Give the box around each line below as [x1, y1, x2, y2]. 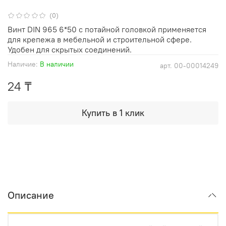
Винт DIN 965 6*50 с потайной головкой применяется [8, 24, 206, 35]
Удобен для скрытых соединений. [8, 44, 132, 55]
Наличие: [8, 60, 38, 69]
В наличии [40, 60, 74, 69]
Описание [8, 189, 54, 202]
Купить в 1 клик [82, 107, 144, 119]
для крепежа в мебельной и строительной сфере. [8, 34, 192, 45]
